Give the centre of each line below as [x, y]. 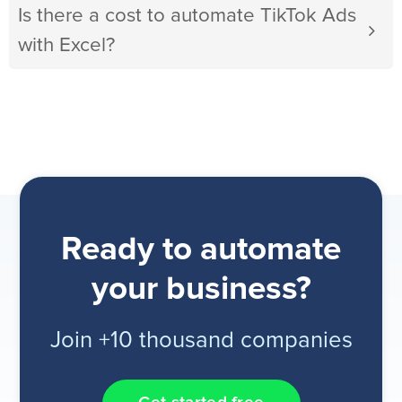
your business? [201, 290]
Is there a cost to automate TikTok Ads [187, 16]
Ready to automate [201, 250]
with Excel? [66, 46]
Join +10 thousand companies [201, 341]
